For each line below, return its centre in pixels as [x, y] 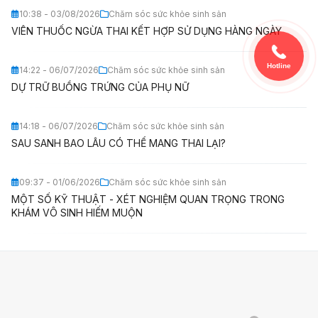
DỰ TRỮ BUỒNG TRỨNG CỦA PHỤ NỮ [100, 87]
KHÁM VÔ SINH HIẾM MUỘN [77, 213]
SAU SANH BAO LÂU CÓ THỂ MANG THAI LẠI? [119, 143]
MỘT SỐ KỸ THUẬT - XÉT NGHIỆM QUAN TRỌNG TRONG [148, 199]
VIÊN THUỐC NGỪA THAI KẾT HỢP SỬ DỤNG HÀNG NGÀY [147, 31]
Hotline [279, 65]
